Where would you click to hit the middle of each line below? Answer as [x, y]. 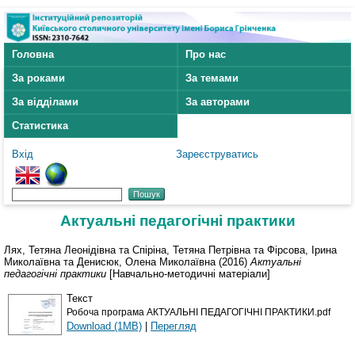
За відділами [45, 102]
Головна [33, 55]
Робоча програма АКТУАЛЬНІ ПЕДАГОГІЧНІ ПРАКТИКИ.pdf [198, 312]
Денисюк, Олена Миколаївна [146, 261]
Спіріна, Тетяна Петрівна [191, 250]
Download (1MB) [104, 326]
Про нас [206, 55]
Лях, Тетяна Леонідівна [60, 250]
